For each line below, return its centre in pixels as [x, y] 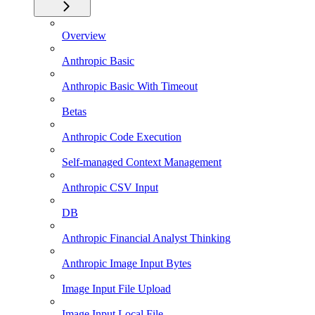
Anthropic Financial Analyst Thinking [146, 238]
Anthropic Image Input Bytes [127, 263]
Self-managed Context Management [142, 162]
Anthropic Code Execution [122, 136]
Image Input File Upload [116, 288]
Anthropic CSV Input [110, 187]
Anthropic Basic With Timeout [130, 86]
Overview [84, 35]
